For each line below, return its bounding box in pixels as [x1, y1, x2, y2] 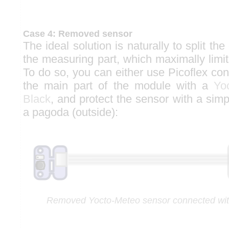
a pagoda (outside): [23, 106, 118, 119]
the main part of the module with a [23, 79, 214, 92]
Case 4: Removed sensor [23, 29, 132, 39]
